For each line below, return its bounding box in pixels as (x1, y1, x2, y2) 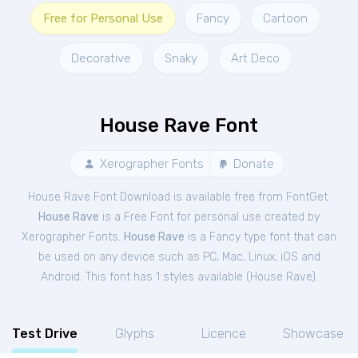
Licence (201, 326, 246, 341)
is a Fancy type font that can (185, 230, 336, 244)
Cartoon (262, 11, 308, 26)
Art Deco (230, 51, 280, 66)
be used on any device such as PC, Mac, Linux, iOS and (38, 250, 320, 264)
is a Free (99, 210, 150, 224)
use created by (242, 210, 320, 224)
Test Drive (12, 326, 78, 341)
